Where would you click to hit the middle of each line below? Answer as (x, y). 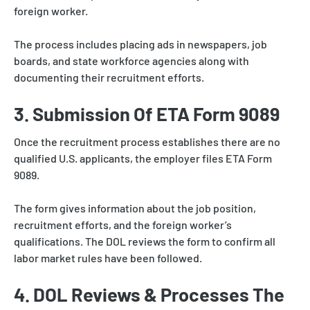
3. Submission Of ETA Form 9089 (147, 113)
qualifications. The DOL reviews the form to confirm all (145, 241)
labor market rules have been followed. (108, 258)
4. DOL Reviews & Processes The (149, 294)
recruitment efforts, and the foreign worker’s (123, 225)
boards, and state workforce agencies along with (131, 60)
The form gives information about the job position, (135, 208)
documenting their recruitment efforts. (109, 77)
